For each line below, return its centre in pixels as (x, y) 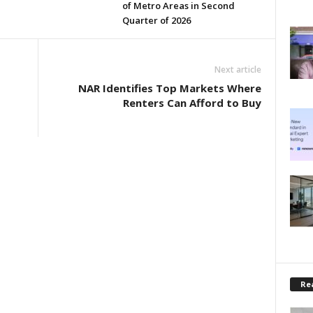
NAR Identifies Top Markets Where (169, 88)
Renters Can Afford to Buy (192, 103)
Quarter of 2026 (156, 20)
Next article (238, 70)
